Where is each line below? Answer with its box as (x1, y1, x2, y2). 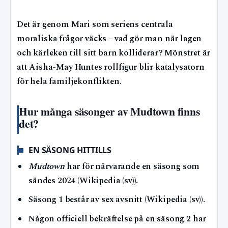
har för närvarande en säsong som (64, 160, 200, 174)
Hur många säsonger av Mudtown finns (19, 103, 200, 119)
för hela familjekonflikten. (17, 75, 122, 88)
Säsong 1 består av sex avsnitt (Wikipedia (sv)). (28, 193, 205, 207)
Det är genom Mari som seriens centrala (17, 18, 173, 31)
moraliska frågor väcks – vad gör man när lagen (17, 32, 202, 45)
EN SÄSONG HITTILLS (28, 145, 112, 156)
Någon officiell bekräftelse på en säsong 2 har (28, 212, 207, 225)
